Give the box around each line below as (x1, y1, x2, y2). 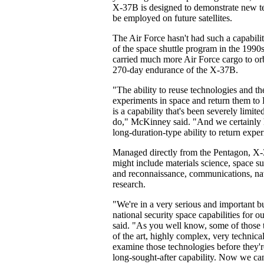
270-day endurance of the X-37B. (113, 65, 238, 75)
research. (113, 179, 146, 189)
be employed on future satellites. (113, 13, 232, 23)
